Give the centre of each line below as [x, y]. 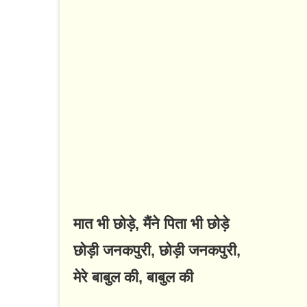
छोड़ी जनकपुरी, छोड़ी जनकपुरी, [157, 251]
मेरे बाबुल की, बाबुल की [133, 278]
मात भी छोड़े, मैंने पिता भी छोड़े [151, 224]
